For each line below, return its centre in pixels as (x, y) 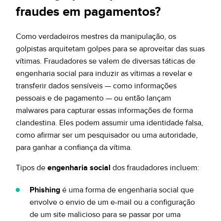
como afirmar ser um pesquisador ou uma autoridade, (107, 135)
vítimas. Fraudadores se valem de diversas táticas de (106, 61)
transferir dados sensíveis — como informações (96, 86)
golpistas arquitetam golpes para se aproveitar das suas (110, 49)
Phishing (45, 190)
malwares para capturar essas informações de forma (104, 110)
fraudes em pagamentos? (88, 12)
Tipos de (32, 168)
